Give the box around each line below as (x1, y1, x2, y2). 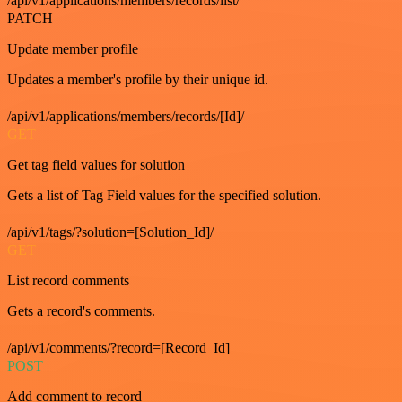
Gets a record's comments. (7, 303, 155, 319)
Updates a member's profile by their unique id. (7, 72, 268, 88)
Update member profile (7, 41, 138, 57)
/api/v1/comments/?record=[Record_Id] (7, 340, 230, 356)
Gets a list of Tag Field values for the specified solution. (7, 188, 321, 204)
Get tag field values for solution (7, 157, 185, 173)
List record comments (7, 273, 129, 289)
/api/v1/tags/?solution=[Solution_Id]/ (7, 224, 214, 240)
